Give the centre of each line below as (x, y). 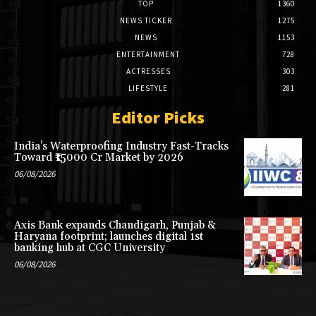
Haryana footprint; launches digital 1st (109, 236)
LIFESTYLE (148, 89)
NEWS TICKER (146, 21)
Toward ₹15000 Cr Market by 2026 (99, 158)
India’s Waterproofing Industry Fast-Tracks (121, 147)
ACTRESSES (148, 72)
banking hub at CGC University (90, 248)
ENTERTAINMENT (148, 55)
